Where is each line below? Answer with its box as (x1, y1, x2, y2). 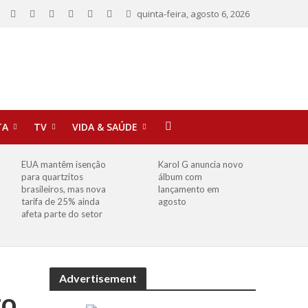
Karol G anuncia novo (158, 159, 244, 170)
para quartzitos (21, 171, 84, 182)
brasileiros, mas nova (21, 184, 107, 195)
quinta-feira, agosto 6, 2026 (136, 8, 250, 20)
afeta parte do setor (21, 208, 103, 219)
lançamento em (158, 184, 220, 195)
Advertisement (59, 272, 137, 285)
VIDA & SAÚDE (71, 120, 137, 133)
